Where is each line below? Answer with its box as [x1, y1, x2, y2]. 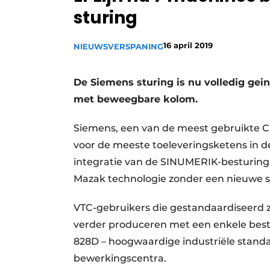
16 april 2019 [163, 40, 213, 50]
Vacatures [110, 28, 152, 39]
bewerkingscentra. [74, 253, 166, 264]
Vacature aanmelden [110, 8, 201, 19]
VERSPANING [108, 42, 163, 51]
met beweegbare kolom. [74, 93, 198, 105]
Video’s [110, 49, 142, 60]
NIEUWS [74, 42, 108, 51]
